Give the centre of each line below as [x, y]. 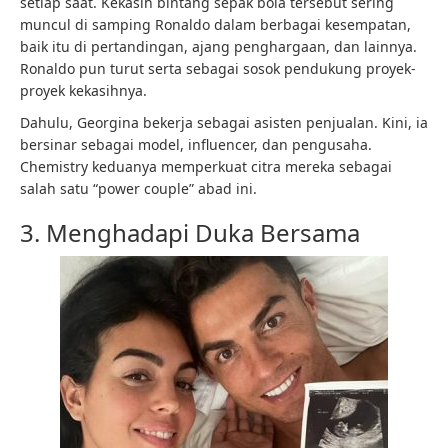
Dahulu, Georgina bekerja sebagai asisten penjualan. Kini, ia [224, 122]
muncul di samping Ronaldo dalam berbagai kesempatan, [215, 24]
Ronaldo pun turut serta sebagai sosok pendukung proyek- [218, 68]
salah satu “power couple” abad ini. [138, 188]
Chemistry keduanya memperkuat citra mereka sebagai [206, 166]
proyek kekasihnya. [83, 90]
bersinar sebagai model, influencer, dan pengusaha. [196, 144]
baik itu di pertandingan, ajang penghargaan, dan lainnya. [218, 46]
